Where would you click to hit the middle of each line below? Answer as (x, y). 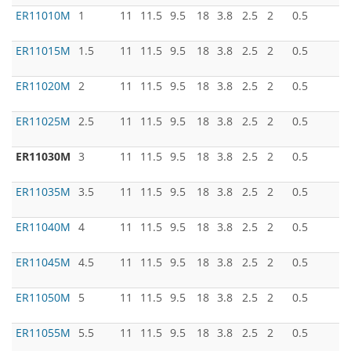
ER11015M (43, 51)
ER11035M (43, 192)
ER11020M (43, 86)
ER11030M (43, 156)
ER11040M (43, 227)
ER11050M (43, 297)
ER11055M (43, 333)
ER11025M (43, 121)
